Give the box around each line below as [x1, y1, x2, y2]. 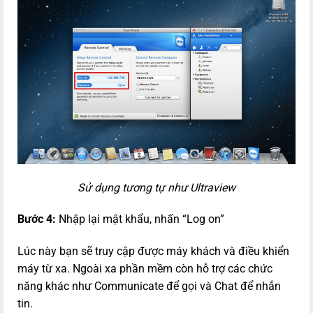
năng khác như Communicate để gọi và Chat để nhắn [17, 279, 281, 293]
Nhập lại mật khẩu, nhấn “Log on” [59, 212, 224, 226]
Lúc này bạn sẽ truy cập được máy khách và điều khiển [17, 245, 289, 259]
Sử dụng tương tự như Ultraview [78, 180, 235, 194]
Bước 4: [17, 212, 59, 226]
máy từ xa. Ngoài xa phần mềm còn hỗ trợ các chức [17, 262, 272, 276]
